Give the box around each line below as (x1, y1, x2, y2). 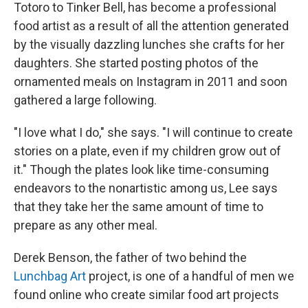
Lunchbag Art (14, 268, 86, 283)
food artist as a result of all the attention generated (14, 18, 289, 33)
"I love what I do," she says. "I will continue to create (14, 124, 293, 140)
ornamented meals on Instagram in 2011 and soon (14, 74, 287, 89)
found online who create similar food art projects (14, 287, 279, 302)
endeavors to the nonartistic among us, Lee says (14, 180, 278, 195)
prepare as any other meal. (14, 217, 157, 232)
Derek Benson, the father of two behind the (14, 250, 247, 265)
